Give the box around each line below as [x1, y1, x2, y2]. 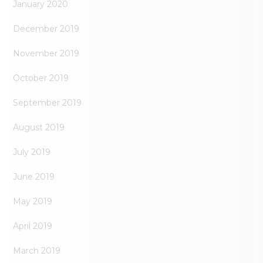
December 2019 [13, 23, 80, 35]
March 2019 [13, 245, 61, 257]
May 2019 [13, 196, 53, 207]
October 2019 [13, 73, 69, 84]
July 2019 [13, 147, 51, 158]
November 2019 [13, 48, 80, 59]
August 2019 [13, 122, 65, 133]
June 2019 [13, 171, 55, 183]
